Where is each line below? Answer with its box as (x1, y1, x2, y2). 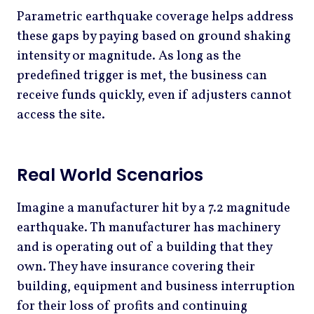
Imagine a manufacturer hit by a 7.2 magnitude (17, 199, 290, 218)
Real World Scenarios (17, 163, 203, 188)
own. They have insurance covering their (17, 258, 255, 277)
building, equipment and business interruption (17, 278, 295, 296)
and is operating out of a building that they (17, 238, 272, 257)
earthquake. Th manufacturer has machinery (17, 219, 280, 238)
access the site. (17, 105, 105, 124)
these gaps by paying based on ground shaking (17, 27, 291, 46)
